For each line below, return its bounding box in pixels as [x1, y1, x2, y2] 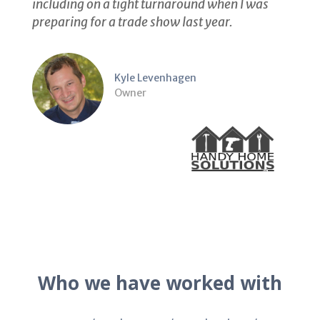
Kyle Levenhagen [114, 76, 196, 89]
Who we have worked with [38, 274, 282, 301]
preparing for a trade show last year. [32, 19, 233, 35]
